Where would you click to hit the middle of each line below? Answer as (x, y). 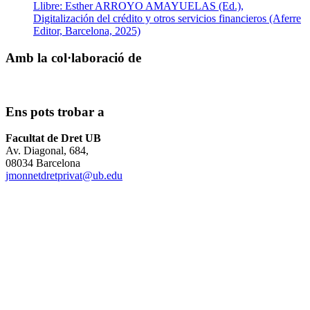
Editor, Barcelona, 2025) (87, 31)
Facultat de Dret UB (53, 138)
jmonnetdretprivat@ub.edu (64, 176)
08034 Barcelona (43, 163)
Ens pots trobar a (55, 111)
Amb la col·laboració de (73, 58)
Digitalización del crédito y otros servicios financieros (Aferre (167, 19)
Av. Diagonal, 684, (47, 151)
